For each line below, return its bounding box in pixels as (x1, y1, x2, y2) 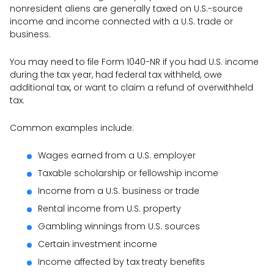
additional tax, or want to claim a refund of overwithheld (10, 81, 253, 94)
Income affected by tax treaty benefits (38, 255, 205, 268)
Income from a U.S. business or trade (38, 184, 199, 197)
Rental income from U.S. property (38, 202, 181, 215)
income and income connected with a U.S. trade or (10, 15, 233, 28)
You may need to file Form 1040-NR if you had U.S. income (10, 55, 259, 68)
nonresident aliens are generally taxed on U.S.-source (10, 2, 243, 15)
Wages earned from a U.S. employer (38, 149, 196, 161)
